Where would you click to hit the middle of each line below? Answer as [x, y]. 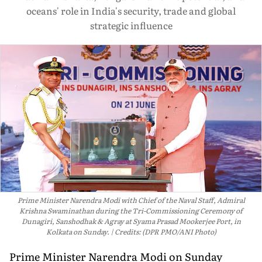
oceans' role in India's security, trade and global [131, 11]
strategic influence [131, 25]
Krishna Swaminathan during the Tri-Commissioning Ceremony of [131, 210]
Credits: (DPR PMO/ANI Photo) [165, 231]
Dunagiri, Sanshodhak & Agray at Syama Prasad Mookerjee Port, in [131, 221]
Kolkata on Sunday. [77, 231]
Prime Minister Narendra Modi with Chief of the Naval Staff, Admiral [131, 200]
